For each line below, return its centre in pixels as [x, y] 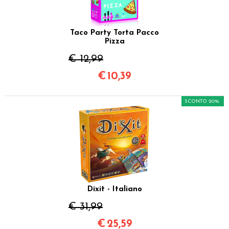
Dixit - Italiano [114, 189]
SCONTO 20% [202, 101]
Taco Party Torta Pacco [114, 33]
